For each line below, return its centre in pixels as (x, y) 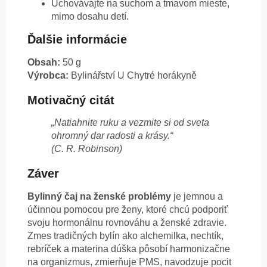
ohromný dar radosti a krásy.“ (112, 136)
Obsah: (44, 62)
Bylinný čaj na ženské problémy (99, 197)
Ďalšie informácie (77, 40)
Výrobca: (48, 75)
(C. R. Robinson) (87, 149)
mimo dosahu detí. (90, 16)
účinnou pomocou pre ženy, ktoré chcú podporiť (128, 210)
